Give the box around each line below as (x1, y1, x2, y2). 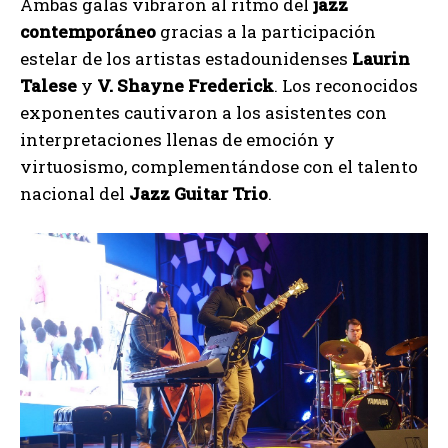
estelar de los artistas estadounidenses (20, 46, 352, 70)
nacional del (20, 181, 129, 205)
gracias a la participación (156, 19, 376, 43)
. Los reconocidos (274, 73, 418, 97)
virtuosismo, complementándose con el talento (20, 154, 418, 178)
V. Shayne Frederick (97, 73, 274, 97)
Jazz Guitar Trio (129, 181, 268, 205)
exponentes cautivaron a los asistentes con (20, 100, 387, 124)
